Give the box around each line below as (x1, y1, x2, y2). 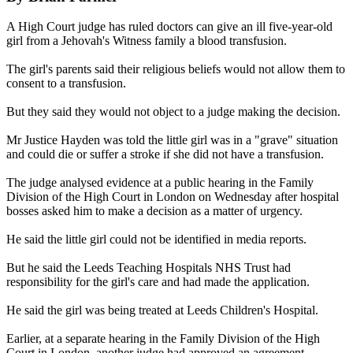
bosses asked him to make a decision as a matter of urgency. (6, 204, 303, 218)
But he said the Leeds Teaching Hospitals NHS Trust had (6, 261, 291, 275)
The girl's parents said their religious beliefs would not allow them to (6, 62, 345, 76)
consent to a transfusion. (6, 76, 126, 91)
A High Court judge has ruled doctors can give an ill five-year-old (6, 20, 333, 34)
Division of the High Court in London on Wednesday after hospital (6, 190, 339, 204)
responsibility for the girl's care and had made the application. (6, 275, 310, 289)
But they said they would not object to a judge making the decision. (6, 105, 340, 119)
